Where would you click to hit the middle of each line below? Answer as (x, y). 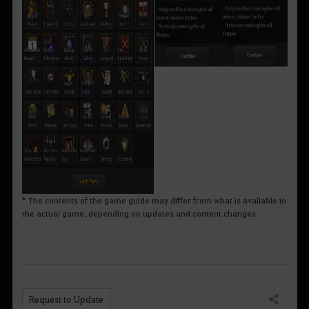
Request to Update (66, 299)
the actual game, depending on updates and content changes (139, 213)
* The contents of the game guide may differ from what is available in (154, 200)
